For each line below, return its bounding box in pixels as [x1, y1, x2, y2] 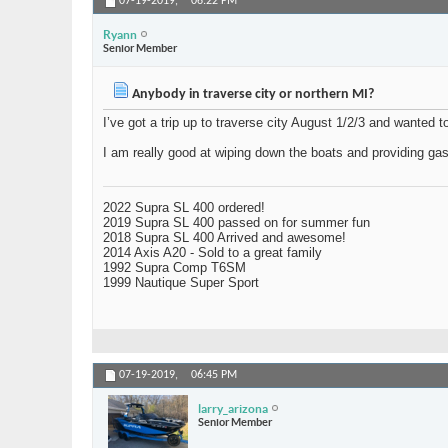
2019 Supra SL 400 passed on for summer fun [103, 215, 370, 231]
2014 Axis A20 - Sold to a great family [103, 245, 322, 261]
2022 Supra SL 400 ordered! [103, 200, 265, 216]
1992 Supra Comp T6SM [103, 260, 246, 276]
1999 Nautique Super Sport [103, 275, 259, 291]
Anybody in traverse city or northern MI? [129, 87, 374, 103]
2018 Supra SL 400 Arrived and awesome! [103, 230, 346, 246]
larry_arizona [198, 401, 268, 415]
